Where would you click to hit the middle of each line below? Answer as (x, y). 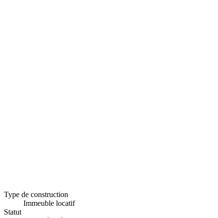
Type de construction (36, 194)
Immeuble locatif (49, 203)
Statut (13, 212)
